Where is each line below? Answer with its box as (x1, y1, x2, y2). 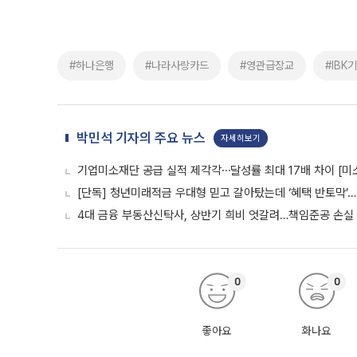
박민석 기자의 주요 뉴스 (76, 130, 206, 146)
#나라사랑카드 (145, 59, 209, 72)
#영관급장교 (240, 59, 294, 72)
